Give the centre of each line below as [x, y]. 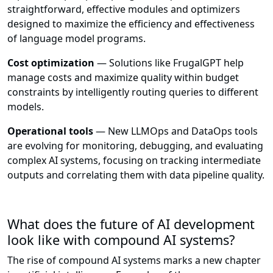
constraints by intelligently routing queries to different [133, 92]
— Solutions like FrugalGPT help [170, 63]
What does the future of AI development [131, 224]
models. [26, 107]
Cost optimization [52, 63]
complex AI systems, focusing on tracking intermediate [134, 161]
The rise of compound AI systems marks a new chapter [134, 261]
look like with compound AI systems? [121, 240]
